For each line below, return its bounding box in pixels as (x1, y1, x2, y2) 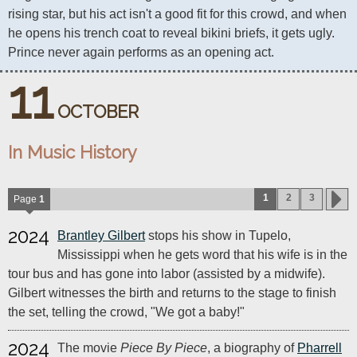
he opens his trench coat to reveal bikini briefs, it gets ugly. (8, 26, 335, 40)
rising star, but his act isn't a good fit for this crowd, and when (8, 7, 347, 21)
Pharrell (297, 341, 342, 355)
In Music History (8, 142, 137, 163)
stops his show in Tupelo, (145, 229, 291, 242)
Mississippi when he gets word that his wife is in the (57, 248, 347, 261)
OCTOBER (57, 101, 139, 122)
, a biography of (207, 341, 297, 355)
